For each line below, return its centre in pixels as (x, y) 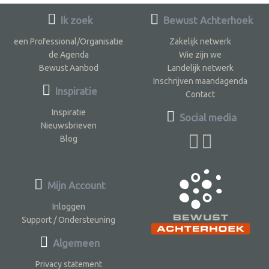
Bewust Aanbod (68, 68)
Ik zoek (75, 20)
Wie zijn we (201, 55)
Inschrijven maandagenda (201, 81)
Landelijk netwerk (200, 68)
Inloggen (68, 207)
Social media (207, 118)
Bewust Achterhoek (207, 20)
